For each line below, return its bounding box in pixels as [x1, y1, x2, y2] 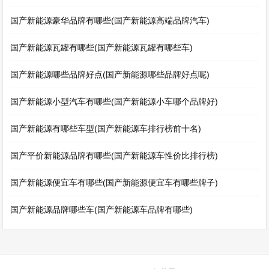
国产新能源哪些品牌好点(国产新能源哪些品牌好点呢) [10, 70, 210, 79]
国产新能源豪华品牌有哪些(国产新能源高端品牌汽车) [10, 16, 210, 25]
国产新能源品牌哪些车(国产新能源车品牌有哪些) [10, 205, 193, 214]
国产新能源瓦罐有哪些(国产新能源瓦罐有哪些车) [10, 43, 193, 52]
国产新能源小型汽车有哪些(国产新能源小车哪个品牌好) [10, 97, 219, 106]
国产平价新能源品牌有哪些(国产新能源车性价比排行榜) [10, 151, 219, 160]
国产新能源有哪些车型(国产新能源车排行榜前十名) [10, 124, 202, 133]
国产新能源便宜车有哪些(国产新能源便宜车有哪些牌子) [10, 178, 219, 187]
